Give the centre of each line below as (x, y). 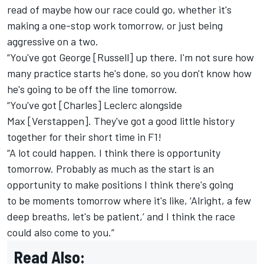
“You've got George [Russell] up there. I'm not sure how (131, 57)
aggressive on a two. (53, 41)
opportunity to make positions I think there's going (120, 184)
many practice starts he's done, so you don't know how (129, 73)
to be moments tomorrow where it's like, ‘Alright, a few (129, 200)
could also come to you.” (61, 232)
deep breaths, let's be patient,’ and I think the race (121, 216)
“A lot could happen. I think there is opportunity (114, 152)
